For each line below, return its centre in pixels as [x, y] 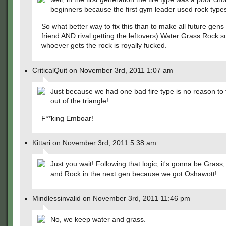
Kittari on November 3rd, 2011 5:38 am [94, 143]
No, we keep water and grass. [98, 219]
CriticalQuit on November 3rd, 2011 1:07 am [103, 70]
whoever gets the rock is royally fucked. [104, 45]
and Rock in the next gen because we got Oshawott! [134, 174]
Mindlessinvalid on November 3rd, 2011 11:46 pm [111, 198]
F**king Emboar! [67, 118]
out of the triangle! [79, 101]
